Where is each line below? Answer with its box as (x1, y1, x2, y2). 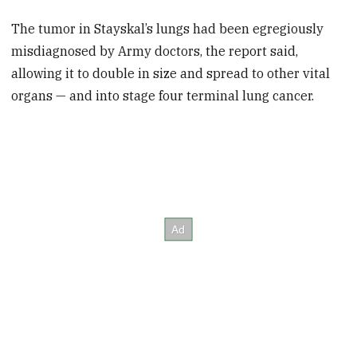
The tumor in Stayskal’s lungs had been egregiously (11, 21, 324, 37)
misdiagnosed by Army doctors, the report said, (11, 43, 299, 60)
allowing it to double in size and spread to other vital (11, 65, 331, 82)
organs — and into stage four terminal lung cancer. (11, 88, 315, 104)
